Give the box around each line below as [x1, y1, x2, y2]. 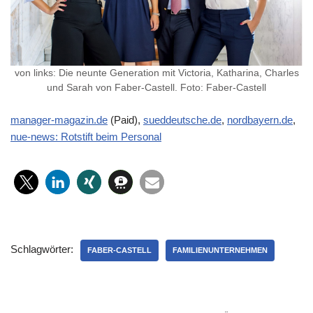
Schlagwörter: [10, 243, 73, 256]
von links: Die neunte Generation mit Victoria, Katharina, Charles [14, 68, 299, 79]
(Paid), [108, 114, 143, 126]
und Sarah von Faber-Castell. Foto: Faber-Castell [47, 82, 266, 94]
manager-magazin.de [10, 114, 108, 126]
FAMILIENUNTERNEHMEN [173, 246, 268, 255]
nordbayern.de [227, 114, 293, 126]
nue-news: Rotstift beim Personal [10, 131, 161, 143]
